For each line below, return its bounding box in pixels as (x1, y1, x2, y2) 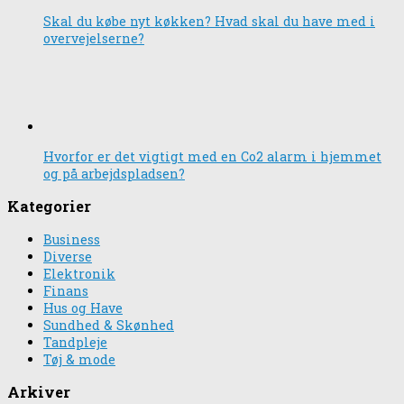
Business (43, 230, 100, 248)
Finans (43, 281, 88, 299)
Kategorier (7, 197, 91, 216)
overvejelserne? (43, 29, 144, 47)
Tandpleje (43, 333, 107, 351)
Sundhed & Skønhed (43, 316, 174, 334)
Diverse (43, 247, 92, 265)
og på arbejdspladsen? (43, 164, 185, 182)
